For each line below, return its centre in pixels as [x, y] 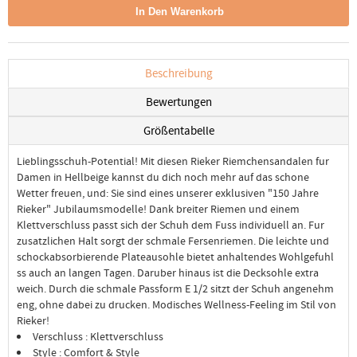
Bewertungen [178, 102]
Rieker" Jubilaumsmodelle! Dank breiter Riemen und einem [158, 209]
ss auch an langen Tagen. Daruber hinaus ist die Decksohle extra [168, 273]
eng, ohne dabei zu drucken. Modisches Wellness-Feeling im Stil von [177, 304]
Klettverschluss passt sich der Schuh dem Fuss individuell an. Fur [171, 225]
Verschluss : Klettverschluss [98, 336]
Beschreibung [178, 73]
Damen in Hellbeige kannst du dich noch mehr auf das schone [163, 177]
